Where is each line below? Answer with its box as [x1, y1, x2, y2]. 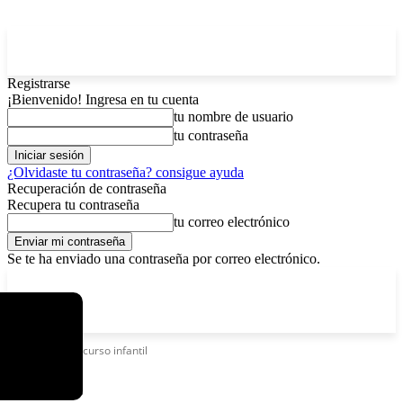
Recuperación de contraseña [7, 181, 166, 196]
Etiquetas [7, 343, 54, 358]
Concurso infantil [63, 343, 148, 358]
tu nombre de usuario [174, 109, 293, 124]
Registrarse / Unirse [232, 273, 321, 286]
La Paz [41, 274, 69, 285]
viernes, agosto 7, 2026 [98, 273, 203, 286]
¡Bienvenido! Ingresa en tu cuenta [7, 92, 199, 107]
